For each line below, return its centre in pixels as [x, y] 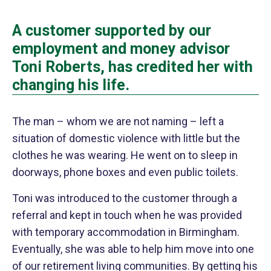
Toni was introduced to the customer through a [125, 198]
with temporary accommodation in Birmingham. [126, 232]
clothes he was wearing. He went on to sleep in [125, 155]
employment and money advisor [121, 49]
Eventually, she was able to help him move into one [133, 249]
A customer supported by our [112, 31]
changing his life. [71, 85]
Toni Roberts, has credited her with [132, 67]
